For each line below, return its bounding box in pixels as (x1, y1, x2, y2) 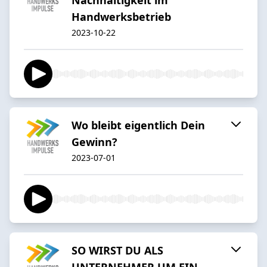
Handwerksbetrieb (72, 9, 171, 24)
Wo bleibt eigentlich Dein (72, 117, 205, 132)
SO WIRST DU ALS (72, 243, 163, 257)
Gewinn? (72, 134, 117, 149)
